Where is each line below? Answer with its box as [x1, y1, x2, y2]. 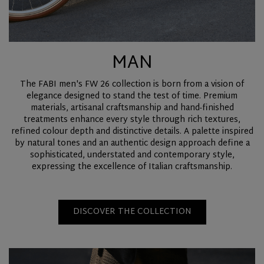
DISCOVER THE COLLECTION [72, 204, 192, 220]
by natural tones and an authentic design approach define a [14, 136, 250, 151]
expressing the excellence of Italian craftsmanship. [32, 160, 232, 175]
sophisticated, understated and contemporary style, [29, 148, 235, 163]
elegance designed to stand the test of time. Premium [27, 89, 237, 104]
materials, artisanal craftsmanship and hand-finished [30, 101, 234, 116]
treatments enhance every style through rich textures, [24, 113, 240, 128]
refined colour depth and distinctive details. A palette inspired [11, 124, 253, 140]
